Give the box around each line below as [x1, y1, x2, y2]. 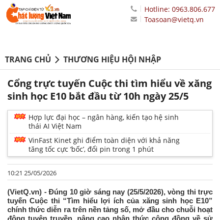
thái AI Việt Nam [28, 121, 82, 131]
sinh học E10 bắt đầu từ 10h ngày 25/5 [7, 89, 189, 103]
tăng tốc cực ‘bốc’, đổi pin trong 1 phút [28, 144, 154, 154]
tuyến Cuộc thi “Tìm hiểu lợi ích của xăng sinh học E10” [7, 196, 213, 205]
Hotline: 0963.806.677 [144, 4, 215, 14]
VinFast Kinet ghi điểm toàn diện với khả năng [28, 136, 180, 145]
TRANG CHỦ [5, 54, 51, 65]
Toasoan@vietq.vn [144, 15, 204, 24]
